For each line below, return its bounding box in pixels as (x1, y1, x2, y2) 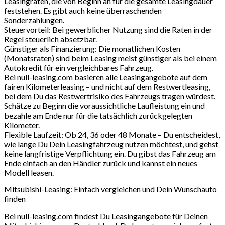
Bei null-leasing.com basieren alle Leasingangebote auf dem (4, 72, 207, 82)
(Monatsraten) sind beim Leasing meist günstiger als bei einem (4, 53, 217, 63)
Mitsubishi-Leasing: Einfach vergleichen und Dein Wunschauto (4, 184, 217, 194)
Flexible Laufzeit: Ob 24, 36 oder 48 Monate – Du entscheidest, (4, 130, 220, 140)
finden (4, 193, 26, 203)
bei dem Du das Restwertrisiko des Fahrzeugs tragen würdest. (4, 91, 215, 101)
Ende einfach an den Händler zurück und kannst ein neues (4, 158, 197, 168)
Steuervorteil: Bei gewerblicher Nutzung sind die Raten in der (4, 25, 212, 35)
